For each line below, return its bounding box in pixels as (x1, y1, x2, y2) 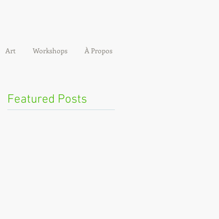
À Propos (84, 46, 112, 55)
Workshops (32, 46, 67, 55)
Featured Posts (7, 92, 87, 107)
